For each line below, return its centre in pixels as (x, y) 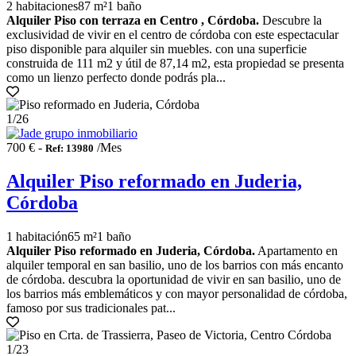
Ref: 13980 (70, 148)
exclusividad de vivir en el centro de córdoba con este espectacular (172, 34)
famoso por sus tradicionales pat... (91, 308)
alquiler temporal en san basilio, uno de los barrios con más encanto (175, 265)
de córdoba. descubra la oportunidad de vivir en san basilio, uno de (174, 279)
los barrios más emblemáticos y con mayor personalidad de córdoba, (177, 293)
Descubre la (290, 20)
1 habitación (37, 236)
